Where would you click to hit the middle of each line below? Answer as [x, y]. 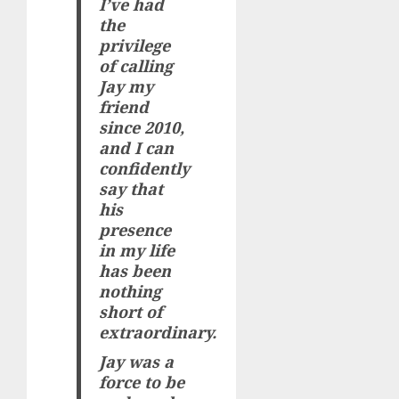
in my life [137, 250]
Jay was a [137, 361]
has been [135, 270]
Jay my [126, 86]
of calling [136, 65]
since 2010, [142, 127]
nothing [130, 291]
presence [135, 229]
